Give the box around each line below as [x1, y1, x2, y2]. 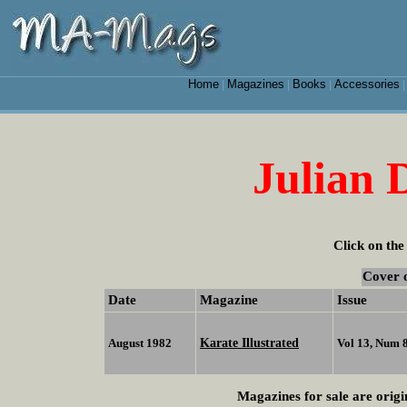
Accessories [333, 77, 400, 91]
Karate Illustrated [200, 335, 299, 351]
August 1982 [108, 336, 172, 351]
